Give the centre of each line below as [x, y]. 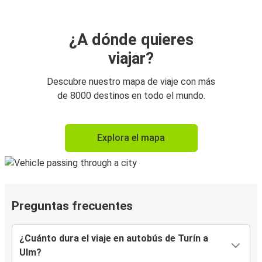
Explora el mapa [131, 138]
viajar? [131, 59]
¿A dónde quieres [131, 40]
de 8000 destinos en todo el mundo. [131, 96]
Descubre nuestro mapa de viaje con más [131, 82]
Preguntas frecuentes [72, 206]
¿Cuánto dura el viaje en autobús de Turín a [114, 239]
